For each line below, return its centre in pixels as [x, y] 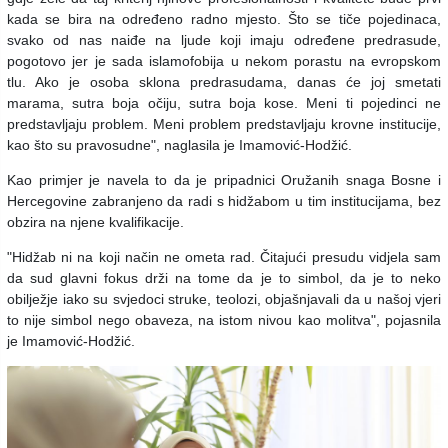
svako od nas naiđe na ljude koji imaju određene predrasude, [224, 40]
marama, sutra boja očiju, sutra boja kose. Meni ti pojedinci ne [224, 103]
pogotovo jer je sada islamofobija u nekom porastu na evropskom [224, 61]
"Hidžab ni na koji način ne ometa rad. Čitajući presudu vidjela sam [224, 257]
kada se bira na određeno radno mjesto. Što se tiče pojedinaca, [224, 19]
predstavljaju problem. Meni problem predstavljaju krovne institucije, [224, 124]
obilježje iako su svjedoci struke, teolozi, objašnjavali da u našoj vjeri [224, 299]
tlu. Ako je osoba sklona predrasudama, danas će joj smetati [224, 82]
